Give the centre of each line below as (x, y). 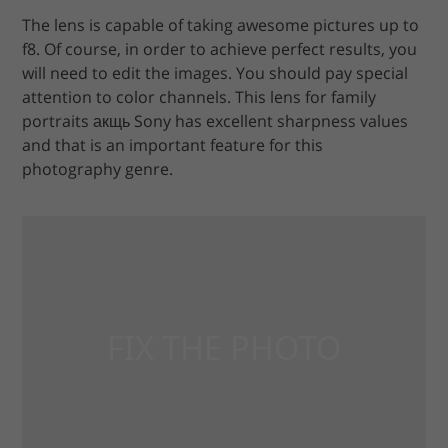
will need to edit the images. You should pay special (215, 73)
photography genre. (98, 169)
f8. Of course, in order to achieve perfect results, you (220, 49)
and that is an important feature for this (173, 145)
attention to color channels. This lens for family (199, 97)
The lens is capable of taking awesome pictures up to (221, 25)
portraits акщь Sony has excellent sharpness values (215, 121)
